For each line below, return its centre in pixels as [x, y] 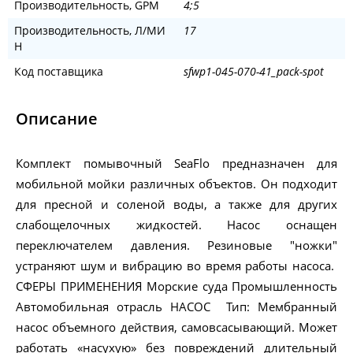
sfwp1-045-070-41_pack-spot [253, 72]
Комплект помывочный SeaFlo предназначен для [176, 163]
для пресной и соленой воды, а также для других [176, 204]
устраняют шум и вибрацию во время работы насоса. [176, 266]
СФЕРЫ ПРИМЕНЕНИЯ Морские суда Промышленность [176, 286]
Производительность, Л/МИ [90, 31]
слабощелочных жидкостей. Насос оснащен [176, 225]
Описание [57, 119]
